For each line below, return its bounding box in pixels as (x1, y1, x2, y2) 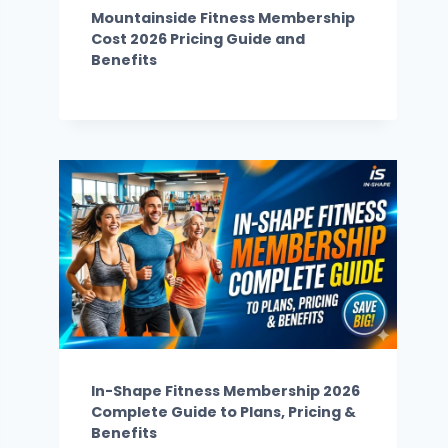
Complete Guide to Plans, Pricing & (91, 401, 357, 422)
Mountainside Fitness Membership (91, 8, 356, 28)
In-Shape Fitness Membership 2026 (91, 380, 361, 401)
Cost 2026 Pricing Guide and (91, 29, 306, 49)
